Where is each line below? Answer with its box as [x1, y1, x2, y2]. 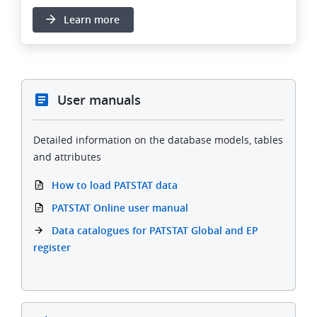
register [33, 241, 71, 255]
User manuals [57, 91, 141, 109]
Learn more [64, 13, 122, 27]
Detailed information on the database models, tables [33, 133, 283, 147]
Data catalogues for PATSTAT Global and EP [52, 224, 258, 238]
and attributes [33, 150, 101, 164]
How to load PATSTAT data [52, 178, 178, 192]
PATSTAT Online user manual [52, 201, 188, 215]
